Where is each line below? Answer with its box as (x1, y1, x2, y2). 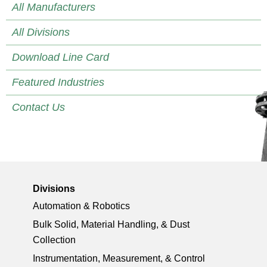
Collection (32, 235, 76, 246)
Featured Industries (12, 76, 104, 89)
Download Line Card (12, 51, 109, 64)
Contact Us (12, 101, 65, 114)
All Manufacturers (12, 1, 95, 14)
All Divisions (12, 26, 70, 39)
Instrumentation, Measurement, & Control (32, 253, 205, 264)
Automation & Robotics (32, 201, 130, 212)
